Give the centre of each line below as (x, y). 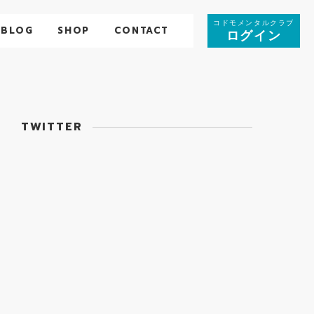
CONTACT (141, 30)
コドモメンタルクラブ (254, 23)
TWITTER (52, 127)
